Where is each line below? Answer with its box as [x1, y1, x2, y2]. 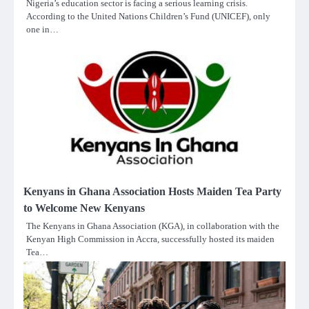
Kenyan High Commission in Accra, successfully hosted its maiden [26, 233, 275, 244]
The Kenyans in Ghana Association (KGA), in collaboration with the [26, 220, 279, 231]
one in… [26, 23, 59, 34]
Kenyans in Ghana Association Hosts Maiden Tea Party [23, 185, 281, 197]
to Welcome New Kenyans [23, 201, 145, 214]
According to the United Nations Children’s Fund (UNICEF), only [26, 10, 270, 21]
